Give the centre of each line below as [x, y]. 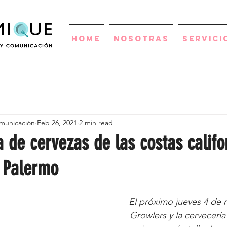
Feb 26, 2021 [57, 122]
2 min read [96, 122]
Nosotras [141, 38]
